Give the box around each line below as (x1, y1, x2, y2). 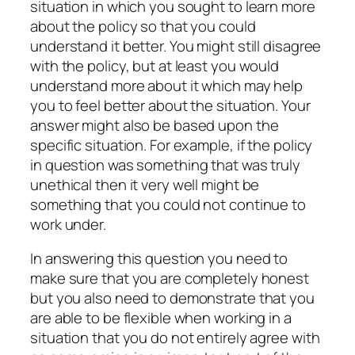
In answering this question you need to (30, 248, 288, 269)
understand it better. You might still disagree (30, 35, 322, 56)
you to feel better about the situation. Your (30, 94, 311, 116)
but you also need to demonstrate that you (30, 288, 315, 309)
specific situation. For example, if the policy (30, 134, 313, 155)
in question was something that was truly (30, 154, 300, 175)
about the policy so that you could (30, 15, 256, 36)
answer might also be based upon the (30, 114, 279, 136)
